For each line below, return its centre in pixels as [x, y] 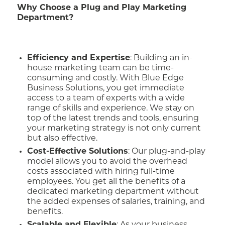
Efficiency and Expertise [79, 58]
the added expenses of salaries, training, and [116, 202]
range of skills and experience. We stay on [111, 108]
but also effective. [63, 139]
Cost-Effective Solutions [78, 152]
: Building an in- [161, 58]
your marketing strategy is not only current [114, 129]
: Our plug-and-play [167, 152]
